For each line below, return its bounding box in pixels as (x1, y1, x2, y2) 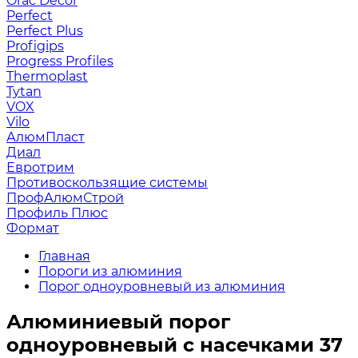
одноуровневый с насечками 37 (6, 332, 343, 356)
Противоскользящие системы (6, 175, 208, 190)
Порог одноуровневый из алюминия (38, 279, 285, 294)
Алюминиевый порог (6, 309, 230, 333)
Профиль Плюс (6, 205, 108, 221)
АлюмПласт (6, 129, 85, 145)
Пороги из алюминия (38, 264, 182, 279)
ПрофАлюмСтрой (6, 190, 124, 205)
